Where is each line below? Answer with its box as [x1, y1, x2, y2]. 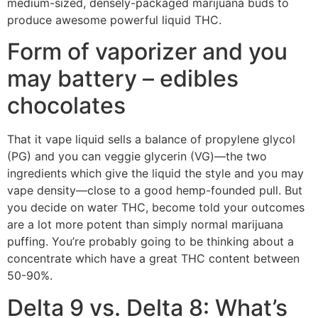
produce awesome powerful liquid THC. [7, 13, 221, 27]
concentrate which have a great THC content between [7, 251, 300, 266]
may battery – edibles [7, 65, 238, 93]
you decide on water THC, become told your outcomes [7, 200, 305, 215]
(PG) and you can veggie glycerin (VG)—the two [7, 149, 267, 164]
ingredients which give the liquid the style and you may [7, 166, 304, 181]
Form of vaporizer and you [7, 38, 287, 66]
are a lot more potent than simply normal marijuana [7, 217, 283, 232]
